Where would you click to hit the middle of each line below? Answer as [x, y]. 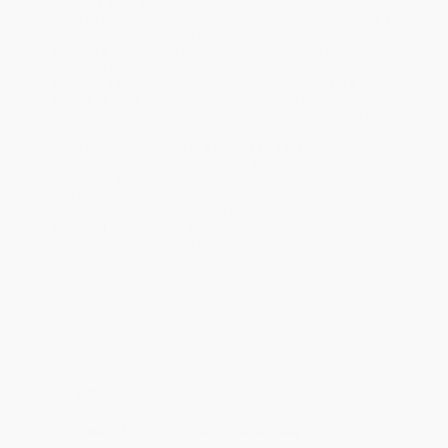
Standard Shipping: [112, 52]
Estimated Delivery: [112, 85]
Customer [350, 259]
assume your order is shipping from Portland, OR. [193, 211]
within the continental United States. [154, 67]
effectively [272, 431]
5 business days [253, 148]
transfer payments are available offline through [187, 259]
